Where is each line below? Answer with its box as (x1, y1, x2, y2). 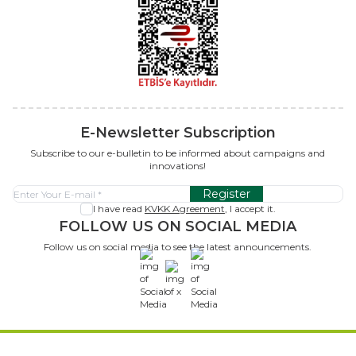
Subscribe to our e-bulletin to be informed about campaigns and (30, 147, 326, 160)
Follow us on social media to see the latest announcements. (44, 241, 312, 253)
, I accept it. (224, 203, 276, 215)
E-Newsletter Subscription (79, 124, 276, 142)
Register (203, 187, 250, 202)
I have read (92, 203, 145, 215)
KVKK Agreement (144, 203, 225, 215)
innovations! (149, 160, 207, 172)
